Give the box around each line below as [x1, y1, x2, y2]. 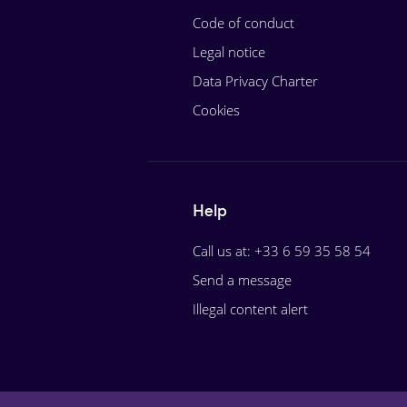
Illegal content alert [193, 300, 308, 318]
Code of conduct [193, 14, 294, 32]
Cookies [193, 101, 240, 119]
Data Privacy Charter [193, 72, 318, 90]
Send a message [193, 271, 292, 289]
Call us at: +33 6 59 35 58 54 [193, 242, 371, 260]
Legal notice [193, 43, 265, 61]
